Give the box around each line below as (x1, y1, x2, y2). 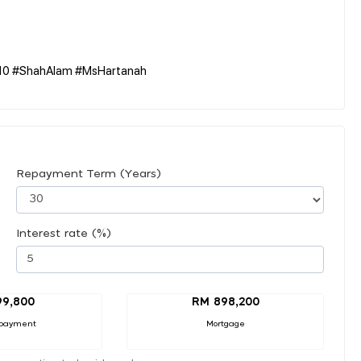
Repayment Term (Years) (16, 168, 161, 180)
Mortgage (205, 319, 245, 328)
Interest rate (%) (16, 227, 111, 239)
